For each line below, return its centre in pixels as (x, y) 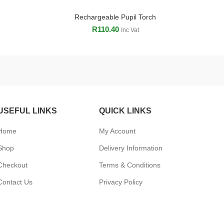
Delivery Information (131, 148)
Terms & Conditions (130, 165)
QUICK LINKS (125, 111)
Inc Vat (130, 30)
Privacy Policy (121, 182)
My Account (117, 131)
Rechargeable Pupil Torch (115, 17)
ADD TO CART (115, 17)
